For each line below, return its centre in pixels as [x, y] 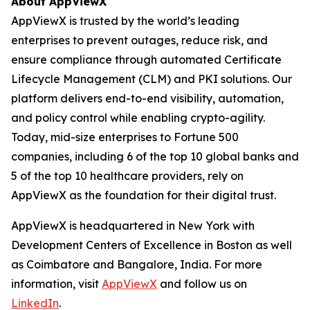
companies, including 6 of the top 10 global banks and [155, 157]
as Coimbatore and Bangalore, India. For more [137, 265]
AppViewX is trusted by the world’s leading [125, 21]
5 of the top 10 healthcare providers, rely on [127, 176]
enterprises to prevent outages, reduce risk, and [139, 40]
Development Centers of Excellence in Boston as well [152, 245]
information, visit [56, 284]
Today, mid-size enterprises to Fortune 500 [125, 137]
